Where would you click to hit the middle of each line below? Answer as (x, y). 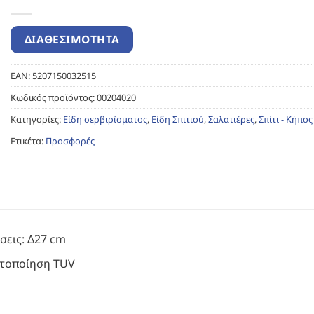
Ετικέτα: (28, 141)
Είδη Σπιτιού (178, 119)
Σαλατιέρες (231, 119)
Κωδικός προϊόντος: (54, 97)
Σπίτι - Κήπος (286, 119)
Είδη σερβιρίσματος (105, 119)
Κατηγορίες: (37, 119)
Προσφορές (70, 141)
